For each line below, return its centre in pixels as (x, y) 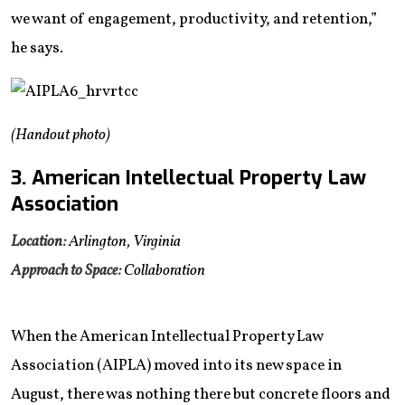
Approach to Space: (66, 270)
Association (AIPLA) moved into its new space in (176, 365)
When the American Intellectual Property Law (167, 336)
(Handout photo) (61, 135)
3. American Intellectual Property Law (188, 177)
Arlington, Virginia (123, 241)
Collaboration (163, 270)
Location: (38, 241)
